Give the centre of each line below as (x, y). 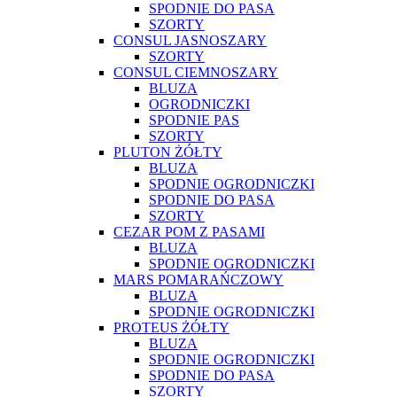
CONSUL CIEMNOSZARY (196, 72)
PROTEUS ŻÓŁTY (171, 327)
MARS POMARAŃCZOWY (198, 279)
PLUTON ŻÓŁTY (168, 152)
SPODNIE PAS (194, 120)
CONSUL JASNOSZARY (190, 40)
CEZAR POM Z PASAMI (189, 231)
